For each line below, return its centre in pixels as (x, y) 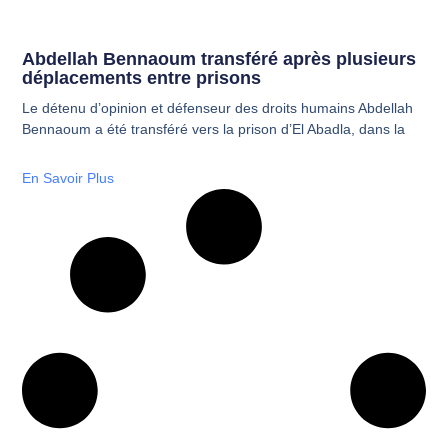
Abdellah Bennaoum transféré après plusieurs (219, 58)
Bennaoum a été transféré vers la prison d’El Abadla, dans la (214, 128)
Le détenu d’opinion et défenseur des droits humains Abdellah (218, 107)
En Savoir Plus (68, 177)
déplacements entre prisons (142, 77)
